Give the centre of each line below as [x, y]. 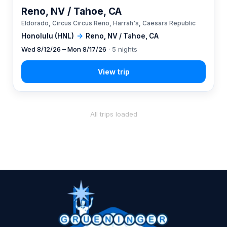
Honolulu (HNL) [48, 36]
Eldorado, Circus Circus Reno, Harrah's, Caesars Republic [108, 23]
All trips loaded [113, 114]
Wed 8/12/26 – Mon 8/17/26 [64, 49]
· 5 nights [122, 49]
